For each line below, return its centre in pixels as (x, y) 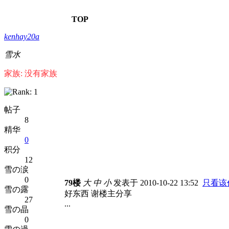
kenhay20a (22, 36)
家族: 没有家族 (31, 73)
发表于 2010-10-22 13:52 (157, 182)
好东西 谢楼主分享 (98, 193)
